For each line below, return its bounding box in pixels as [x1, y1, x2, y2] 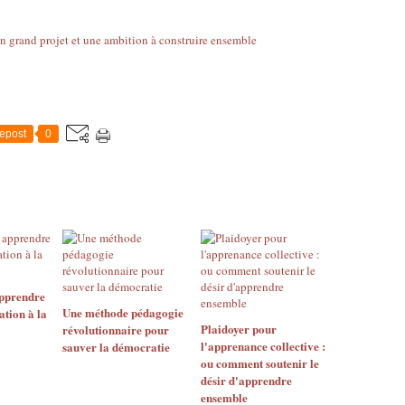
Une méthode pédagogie [62, 304, 184, 321]
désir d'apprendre [200, 372, 292, 389]
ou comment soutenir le [200, 354, 319, 372]
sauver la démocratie [62, 338, 170, 355]
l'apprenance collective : [200, 337, 325, 354]
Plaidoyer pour [200, 320, 277, 337]
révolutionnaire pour [62, 321, 169, 338]
